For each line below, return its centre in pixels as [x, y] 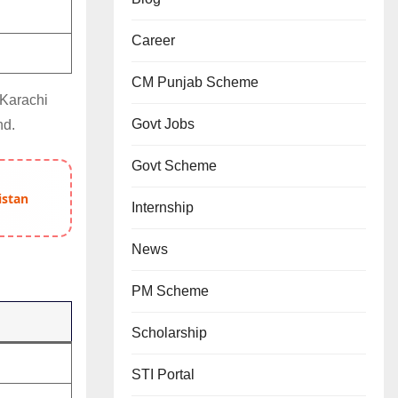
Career [153, 40]
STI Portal [163, 374]
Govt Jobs [163, 124]
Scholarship [169, 333]
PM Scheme [170, 291]
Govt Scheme [174, 166]
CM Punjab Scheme [195, 82]
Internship [163, 207]
